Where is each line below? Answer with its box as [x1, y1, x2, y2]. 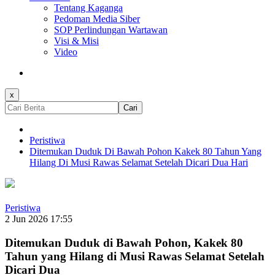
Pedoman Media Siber [54, 14, 140, 25]
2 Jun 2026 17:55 [5, 214, 72, 225]
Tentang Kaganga [54, 2, 123, 14]
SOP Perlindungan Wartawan [54, 25, 168, 36]
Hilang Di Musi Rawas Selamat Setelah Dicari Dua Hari [29, 157, 248, 168]
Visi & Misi [54, 36, 99, 47]
